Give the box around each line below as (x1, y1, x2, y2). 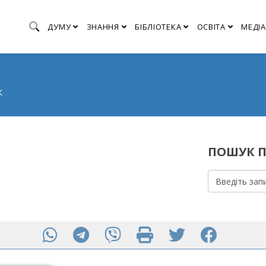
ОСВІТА (197, 21, 226, 32)
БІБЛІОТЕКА (135, 21, 182, 32)
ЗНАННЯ (86, 21, 119, 32)
